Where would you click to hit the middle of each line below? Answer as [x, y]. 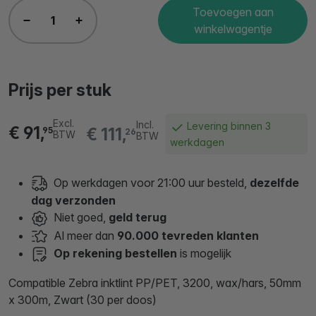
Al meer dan [83, 235]
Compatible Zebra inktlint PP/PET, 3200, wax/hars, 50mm [155, 283]
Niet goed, [78, 218]
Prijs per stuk [60, 90]
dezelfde [273, 182]
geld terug [138, 218]
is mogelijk [204, 254]
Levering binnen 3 [227, 126]
